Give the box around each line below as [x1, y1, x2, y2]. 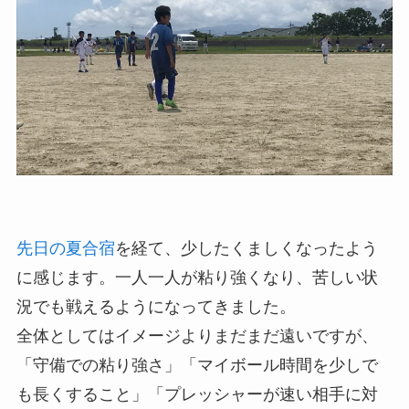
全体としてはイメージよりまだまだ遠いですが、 [16, 327, 378, 346]
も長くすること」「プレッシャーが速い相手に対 [16, 385, 378, 404]
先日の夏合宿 [16, 239, 115, 258]
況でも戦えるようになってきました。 [16, 298, 296, 317]
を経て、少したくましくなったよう [114, 239, 378, 258]
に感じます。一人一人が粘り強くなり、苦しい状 [16, 268, 378, 288]
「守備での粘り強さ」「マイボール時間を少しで [16, 356, 378, 375]
